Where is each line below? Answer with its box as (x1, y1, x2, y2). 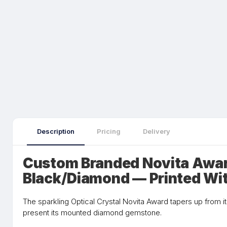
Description (37, 127, 74, 135)
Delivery (143, 127, 170, 135)
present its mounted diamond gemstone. (23, 208, 162, 217)
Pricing (97, 127, 121, 135)
